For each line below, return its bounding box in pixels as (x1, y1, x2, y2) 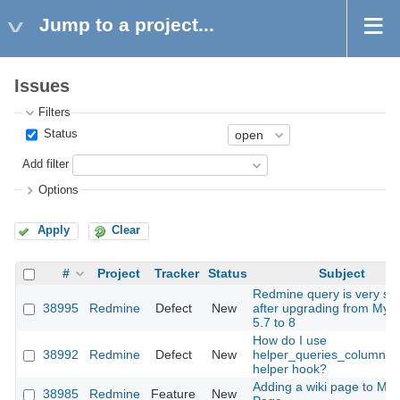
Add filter (22, 158, 70, 171)
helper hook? (253, 362, 327, 377)
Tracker (154, 266, 199, 281)
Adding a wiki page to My (253, 379, 394, 395)
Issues (14, 76, 70, 96)
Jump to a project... (39, 14, 214, 35)
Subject (318, 266, 365, 281)
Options (38, 183, 79, 196)
